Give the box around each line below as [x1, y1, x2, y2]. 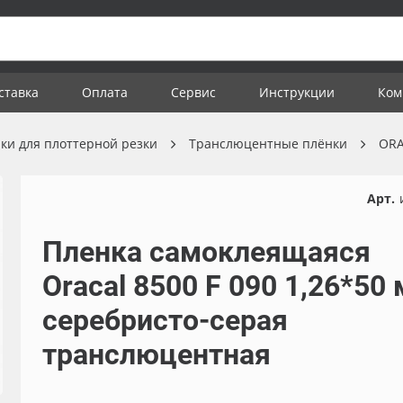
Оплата [82, 84, 128, 101]
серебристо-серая [41, 303, 288, 337]
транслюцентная [41, 337, 271, 372]
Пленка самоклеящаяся [41, 235, 371, 269]
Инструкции [259, 84, 335, 101]
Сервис [171, 84, 216, 101]
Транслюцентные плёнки [189, 135, 347, 152]
